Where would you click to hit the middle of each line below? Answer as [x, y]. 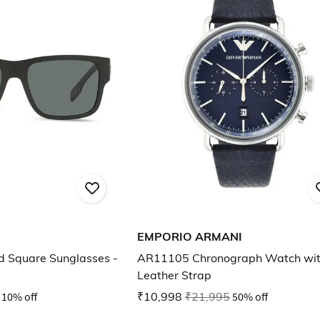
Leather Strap [174, 275]
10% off [19, 297]
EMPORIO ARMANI [190, 237]
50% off [250, 297]
